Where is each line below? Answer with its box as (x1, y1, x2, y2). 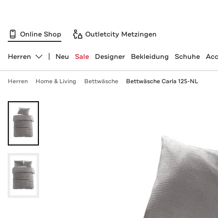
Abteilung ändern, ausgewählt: (7, 56, 111, 65)
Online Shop (20, 29, 61, 38)
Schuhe (174, 52, 200, 61)
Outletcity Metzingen (85, 29, 157, 38)
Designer (94, 52, 125, 61)
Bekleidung (130, 52, 169, 61)
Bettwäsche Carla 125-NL (126, 77, 198, 85)
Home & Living (35, 77, 76, 85)
